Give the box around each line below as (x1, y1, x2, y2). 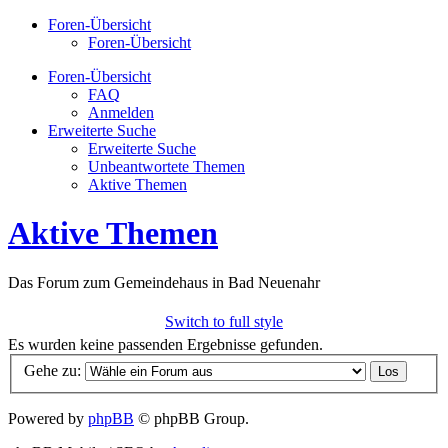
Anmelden (88, 104, 154, 121)
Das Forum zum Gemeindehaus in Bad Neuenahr (8, 273, 320, 291)
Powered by (8, 410, 88, 428)
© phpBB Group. (134, 410, 249, 428)
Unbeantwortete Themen (88, 158, 245, 175)
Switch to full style (165, 312, 283, 330)
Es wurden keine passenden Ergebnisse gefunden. (8, 335, 323, 353)
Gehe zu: (24, 362, 81, 380)
